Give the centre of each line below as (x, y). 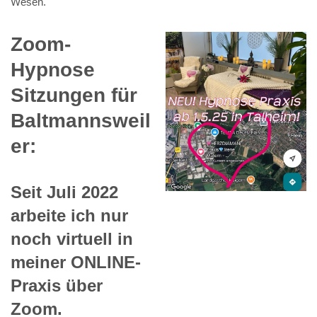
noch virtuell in (72, 239)
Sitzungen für (74, 96)
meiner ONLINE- (76, 263)
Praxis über (57, 286)
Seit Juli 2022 (64, 192)
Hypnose (53, 70)
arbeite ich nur (69, 216)
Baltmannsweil (81, 121)
